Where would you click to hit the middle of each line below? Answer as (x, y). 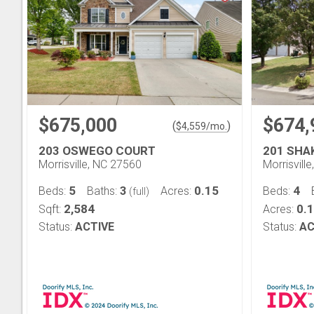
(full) (138, 191)
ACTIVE (95, 227)
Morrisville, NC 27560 (90, 164)
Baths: (103, 191)
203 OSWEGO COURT (97, 151)
